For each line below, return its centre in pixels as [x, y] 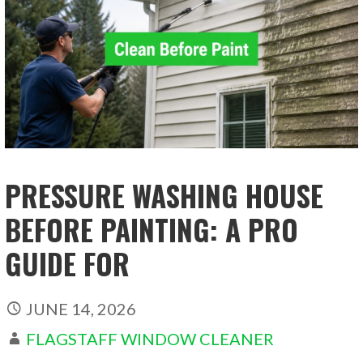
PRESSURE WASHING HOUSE [164, 196]
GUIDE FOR [68, 264]
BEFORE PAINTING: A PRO [152, 230]
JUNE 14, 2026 [81, 309]
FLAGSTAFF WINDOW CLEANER [150, 339]
